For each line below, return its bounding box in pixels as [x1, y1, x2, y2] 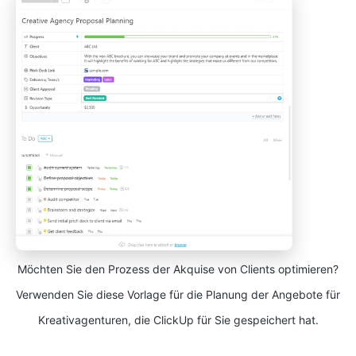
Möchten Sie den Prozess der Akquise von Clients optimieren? [17, 262, 339, 277]
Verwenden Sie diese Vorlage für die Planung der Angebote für [16, 288, 340, 302]
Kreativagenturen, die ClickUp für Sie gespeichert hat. [37, 313, 319, 327]
